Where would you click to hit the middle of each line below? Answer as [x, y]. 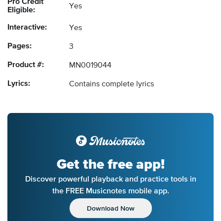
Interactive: [27, 28]
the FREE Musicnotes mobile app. [110, 191]
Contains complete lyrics [111, 85]
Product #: [26, 65]
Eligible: [21, 11]
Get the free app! [110, 165]
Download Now [110, 208]
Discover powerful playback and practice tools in [110, 179]
